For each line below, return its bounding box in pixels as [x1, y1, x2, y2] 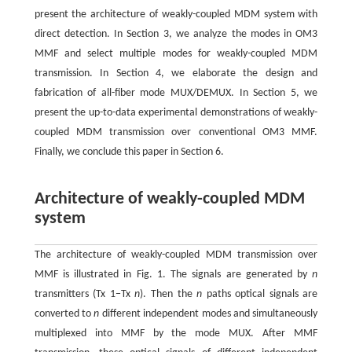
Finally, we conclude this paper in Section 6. [34, 145, 224, 158]
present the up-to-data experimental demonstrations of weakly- [34, 106, 318, 119]
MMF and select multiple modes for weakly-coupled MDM [34, 47, 318, 60]
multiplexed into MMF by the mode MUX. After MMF [34, 327, 318, 339]
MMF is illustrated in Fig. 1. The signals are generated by [34, 268, 313, 280]
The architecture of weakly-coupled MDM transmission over [34, 248, 318, 261]
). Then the [140, 288, 197, 300]
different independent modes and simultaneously [99, 307, 318, 320]
